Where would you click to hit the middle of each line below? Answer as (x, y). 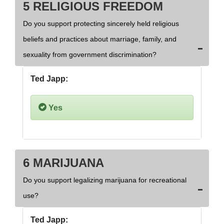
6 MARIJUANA (63, 163)
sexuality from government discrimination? (90, 55)
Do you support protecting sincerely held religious (101, 24)
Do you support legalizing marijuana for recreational (105, 180)
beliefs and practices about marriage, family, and (100, 39)
